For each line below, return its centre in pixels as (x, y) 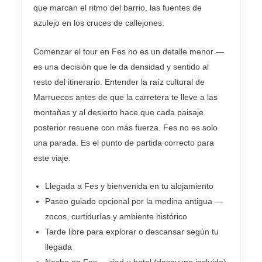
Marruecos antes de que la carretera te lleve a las (125, 97)
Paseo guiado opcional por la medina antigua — (134, 201)
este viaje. (52, 158)
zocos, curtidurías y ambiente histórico (116, 216)
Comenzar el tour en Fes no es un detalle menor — (129, 51)
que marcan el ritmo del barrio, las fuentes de (118, 8)
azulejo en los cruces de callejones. (99, 23)
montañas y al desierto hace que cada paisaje (118, 112)
